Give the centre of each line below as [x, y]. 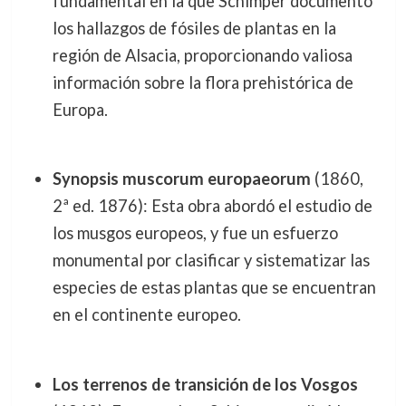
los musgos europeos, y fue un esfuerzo [195, 233]
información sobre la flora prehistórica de [203, 82]
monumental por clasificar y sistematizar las [211, 261]
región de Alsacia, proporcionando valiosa [202, 55]
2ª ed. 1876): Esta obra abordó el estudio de [212, 206]
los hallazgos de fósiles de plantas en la [194, 28]
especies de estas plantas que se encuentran [214, 288]
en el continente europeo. [146, 315]
